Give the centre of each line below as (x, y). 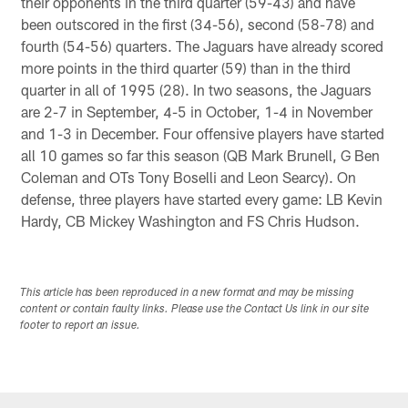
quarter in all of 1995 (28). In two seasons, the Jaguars (196, 89)
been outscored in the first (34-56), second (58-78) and (197, 24)
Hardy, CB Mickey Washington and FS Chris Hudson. (190, 220)
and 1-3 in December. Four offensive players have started (202, 133)
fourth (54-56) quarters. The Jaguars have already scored (202, 46)
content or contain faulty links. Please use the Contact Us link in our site (195, 310)
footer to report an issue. (81, 326)
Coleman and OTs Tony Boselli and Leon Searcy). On (188, 177)
